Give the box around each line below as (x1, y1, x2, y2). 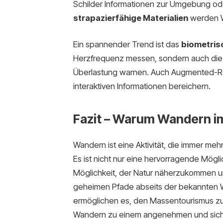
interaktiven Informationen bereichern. (73, 81, 211, 92)
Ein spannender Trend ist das (73, 39, 181, 50)
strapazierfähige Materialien (73, 12, 188, 23)
